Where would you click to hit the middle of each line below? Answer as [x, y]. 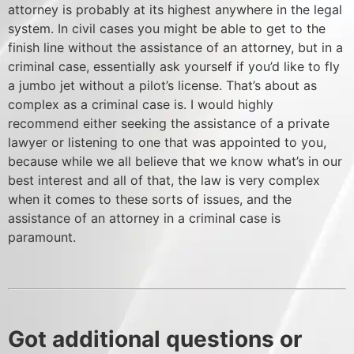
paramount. [42, 237]
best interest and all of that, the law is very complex [164, 180]
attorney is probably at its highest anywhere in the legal [175, 9]
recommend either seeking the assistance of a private [169, 123]
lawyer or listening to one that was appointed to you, [167, 142]
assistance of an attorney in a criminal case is [144, 218]
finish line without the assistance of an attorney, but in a [175, 47]
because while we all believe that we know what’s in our [175, 161]
